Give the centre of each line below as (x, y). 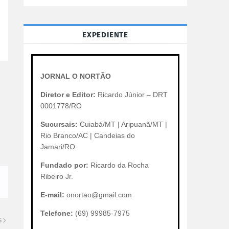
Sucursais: (59, 124)
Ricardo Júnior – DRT (132, 95)
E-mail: (52, 195)
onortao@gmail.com (98, 195)
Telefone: (57, 213)
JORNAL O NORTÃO (76, 76)
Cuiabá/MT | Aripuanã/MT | (122, 124)
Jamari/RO (58, 147)
